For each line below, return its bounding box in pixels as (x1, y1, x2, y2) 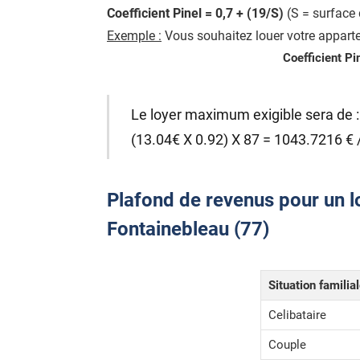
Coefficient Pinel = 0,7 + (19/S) (107, 6, 287, 22)
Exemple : (107, 28, 162, 44)
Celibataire (268, 308, 326, 323)
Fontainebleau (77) (107, 218, 269, 241)
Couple (268, 337, 306, 353)
